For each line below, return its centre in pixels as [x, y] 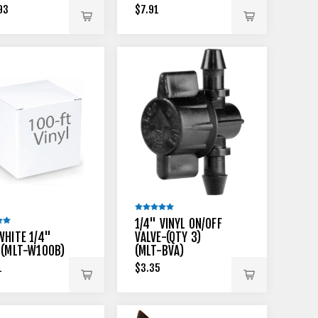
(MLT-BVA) [159, 251]
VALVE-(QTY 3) [168, 237]
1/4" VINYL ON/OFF [178, 224]
